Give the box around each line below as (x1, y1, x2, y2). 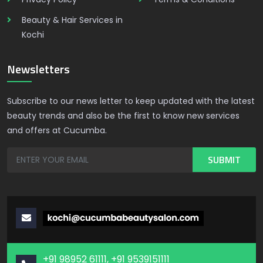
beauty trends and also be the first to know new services (7, 110, 240, 122)
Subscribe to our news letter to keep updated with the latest (7, 95, 255, 107)
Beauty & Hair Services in (22, 14, 123, 26)
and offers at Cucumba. (7, 124, 107, 136)
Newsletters (7, 60, 70, 78)
